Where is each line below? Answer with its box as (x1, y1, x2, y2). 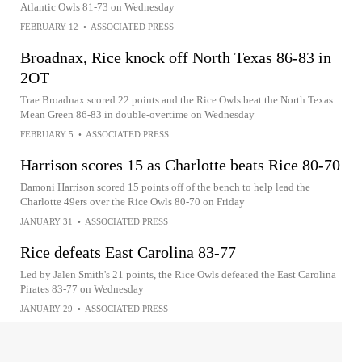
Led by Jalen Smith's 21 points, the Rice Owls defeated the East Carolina (20, 268, 336, 280)
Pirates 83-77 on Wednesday (20, 283, 144, 295)
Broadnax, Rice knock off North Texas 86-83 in (20, 48, 331, 66)
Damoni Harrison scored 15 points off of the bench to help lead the (20, 181, 310, 193)
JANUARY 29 (20, 304, 73, 314)
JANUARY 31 (20, 217, 73, 226)
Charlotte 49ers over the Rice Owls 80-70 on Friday (20, 196, 245, 208)
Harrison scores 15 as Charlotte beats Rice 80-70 (20, 156, 340, 174)
